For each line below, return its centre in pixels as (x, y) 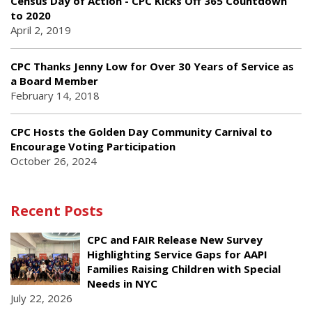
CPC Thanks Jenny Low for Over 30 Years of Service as (152, 66)
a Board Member (54, 80)
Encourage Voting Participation (93, 146)
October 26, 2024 (54, 161)
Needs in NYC (122, 283)
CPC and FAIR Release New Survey (175, 239)
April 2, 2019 (41, 30)
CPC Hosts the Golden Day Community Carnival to (141, 131)
